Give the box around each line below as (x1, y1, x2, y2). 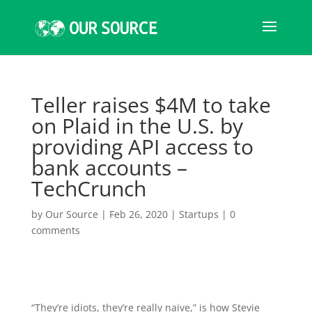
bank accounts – (31, 153, 187, 182)
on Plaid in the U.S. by (31, 111, 243, 140)
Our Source (45, 208, 98, 221)
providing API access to (31, 132, 253, 161)
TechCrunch (31, 174, 146, 203)
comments (31, 224, 80, 237)
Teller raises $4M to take (31, 91, 271, 119)
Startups (178, 208, 219, 221)
